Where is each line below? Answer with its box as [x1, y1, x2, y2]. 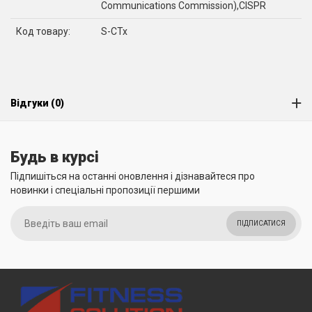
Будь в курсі [10, 148, 99, 166]
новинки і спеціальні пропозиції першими [10, 185, 200, 196]
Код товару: [16, 26, 70, 37]
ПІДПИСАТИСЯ [237, 219, 286, 227]
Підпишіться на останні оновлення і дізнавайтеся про [10, 171, 255, 182]
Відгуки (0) [10, 97, 64, 109]
